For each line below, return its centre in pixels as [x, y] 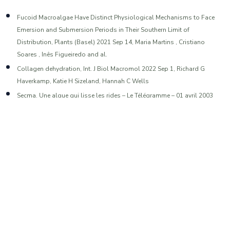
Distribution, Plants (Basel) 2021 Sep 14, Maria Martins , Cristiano [111, 42]
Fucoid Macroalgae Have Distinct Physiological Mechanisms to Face [116, 17]
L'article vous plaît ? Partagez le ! [115, 193]
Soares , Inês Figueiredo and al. [62, 54]
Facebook [127, 218]
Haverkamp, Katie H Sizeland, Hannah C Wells [83, 81]
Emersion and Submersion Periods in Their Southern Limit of [103, 30]
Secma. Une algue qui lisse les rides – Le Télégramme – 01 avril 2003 [115, 95]
